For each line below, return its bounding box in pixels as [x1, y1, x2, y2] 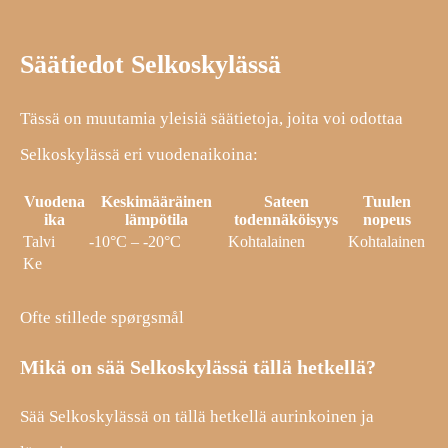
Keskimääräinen [101, 193, 212, 210]
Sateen [263, 193, 309, 210]
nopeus [362, 211, 411, 228]
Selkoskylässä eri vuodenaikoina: [20, 145, 258, 164]
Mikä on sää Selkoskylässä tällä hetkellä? [20, 355, 376, 378]
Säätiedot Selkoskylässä [20, 49, 281, 79]
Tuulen [362, 193, 411, 210]
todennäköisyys [234, 211, 338, 228]
